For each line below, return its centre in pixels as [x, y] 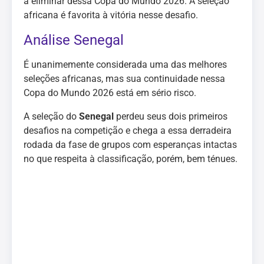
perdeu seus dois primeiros [172, 116]
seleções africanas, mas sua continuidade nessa [124, 79]
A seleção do [51, 116]
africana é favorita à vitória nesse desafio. [111, 15]
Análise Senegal [74, 40]
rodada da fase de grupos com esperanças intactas [130, 145]
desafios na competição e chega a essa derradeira [128, 131]
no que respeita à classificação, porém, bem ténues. [131, 159]
